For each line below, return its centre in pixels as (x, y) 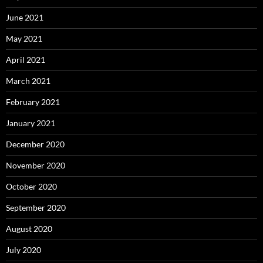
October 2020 (31, 187)
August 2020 (29, 229)
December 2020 (35, 144)
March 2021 (28, 81)
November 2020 (36, 166)
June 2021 (25, 18)
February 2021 (33, 102)
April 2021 (26, 60)
